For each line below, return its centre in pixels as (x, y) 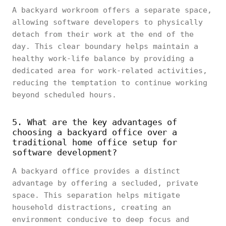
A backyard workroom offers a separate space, (112, 10)
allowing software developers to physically (107, 22)
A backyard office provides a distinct (96, 171)
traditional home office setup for (95, 142)
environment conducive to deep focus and (101, 219)
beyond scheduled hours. (64, 95)
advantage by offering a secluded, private (105, 183)
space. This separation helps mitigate (96, 195)
